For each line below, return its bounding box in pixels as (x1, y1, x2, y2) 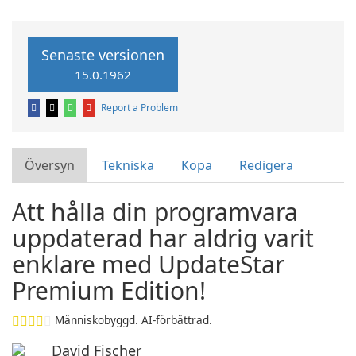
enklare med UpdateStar (12, 248, 284, 281)
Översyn (25, 157, 75, 174)
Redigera (239, 157, 293, 174)
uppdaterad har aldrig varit (12, 222, 314, 254)
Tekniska (102, 157, 154, 174)
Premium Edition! (12, 274, 206, 307)
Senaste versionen (41, 45, 164, 64)
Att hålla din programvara (12, 195, 298, 228)
